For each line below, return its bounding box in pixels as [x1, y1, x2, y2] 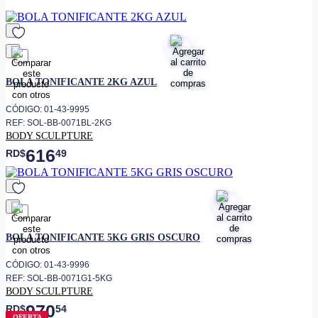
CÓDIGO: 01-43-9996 [6, 260, 89, 270]
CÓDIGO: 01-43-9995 [6, 104, 89, 114]
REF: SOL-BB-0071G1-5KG [6, 273, 112, 284]
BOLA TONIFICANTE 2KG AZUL [6, 75, 157, 87]
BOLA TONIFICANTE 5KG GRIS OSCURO [6, 231, 200, 243]
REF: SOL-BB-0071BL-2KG [6, 117, 111, 128]
